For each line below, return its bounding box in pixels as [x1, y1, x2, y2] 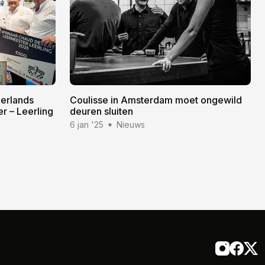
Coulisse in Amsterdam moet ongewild [70, 94, 242, 106]
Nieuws [117, 119, 145, 130]
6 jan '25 [70, 119, 104, 130]
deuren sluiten [70, 105, 133, 118]
